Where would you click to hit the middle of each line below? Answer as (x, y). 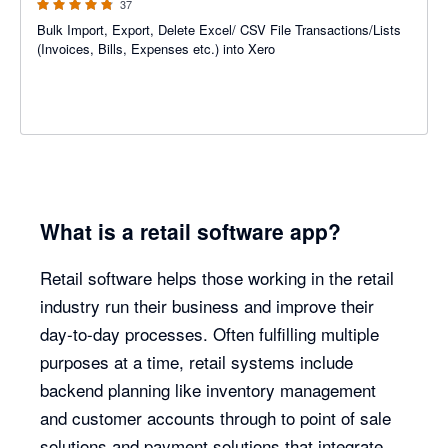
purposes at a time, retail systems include (197, 362)
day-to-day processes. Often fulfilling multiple (210, 334)
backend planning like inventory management (208, 390)
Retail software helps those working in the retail (217, 278)
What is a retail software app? (191, 231)
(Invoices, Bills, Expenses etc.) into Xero (156, 48)
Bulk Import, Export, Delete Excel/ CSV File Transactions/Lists (219, 29)
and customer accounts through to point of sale (216, 418)
